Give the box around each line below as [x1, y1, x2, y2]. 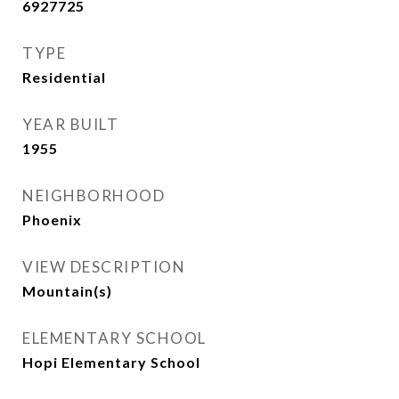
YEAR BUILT [22, 115, 118, 134]
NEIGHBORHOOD [22, 186, 165, 205]
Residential [22, 69, 106, 85]
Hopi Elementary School [22, 354, 200, 370]
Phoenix [22, 211, 82, 228]
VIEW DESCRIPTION [22, 257, 185, 276]
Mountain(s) [22, 282, 112, 299]
